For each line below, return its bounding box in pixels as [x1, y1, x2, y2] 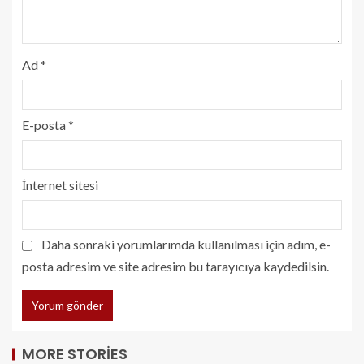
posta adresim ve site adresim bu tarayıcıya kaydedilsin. [22, 258, 329, 274]
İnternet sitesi [22, 177, 98, 193]
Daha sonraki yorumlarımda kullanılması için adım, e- [41, 236, 331, 252]
